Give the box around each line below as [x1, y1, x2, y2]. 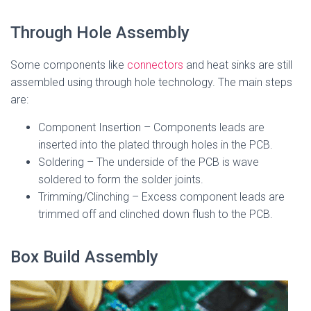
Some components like [10, 58, 127, 72]
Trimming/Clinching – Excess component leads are [38, 190, 285, 203]
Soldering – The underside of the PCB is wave [38, 155, 259, 169]
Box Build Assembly [10, 247, 158, 267]
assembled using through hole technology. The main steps [10, 76, 292, 89]
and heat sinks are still [183, 58, 292, 72]
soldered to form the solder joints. [38, 173, 203, 186]
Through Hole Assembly [10, 23, 190, 42]
